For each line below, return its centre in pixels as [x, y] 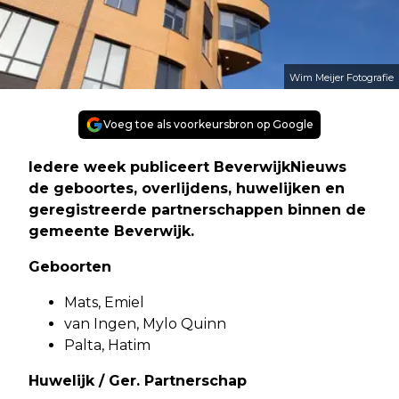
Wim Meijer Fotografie [342, 78]
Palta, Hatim [107, 346]
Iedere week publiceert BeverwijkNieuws [187, 167]
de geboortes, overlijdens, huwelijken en [187, 189]
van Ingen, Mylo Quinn [145, 324]
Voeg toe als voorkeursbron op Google [208, 125]
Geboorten [70, 267]
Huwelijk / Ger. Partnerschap [138, 381]
